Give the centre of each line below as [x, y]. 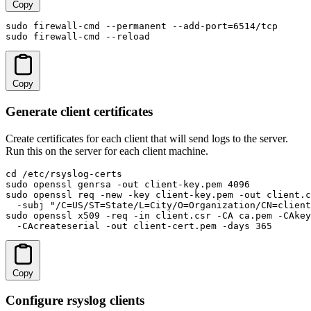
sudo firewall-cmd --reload [78, 37]
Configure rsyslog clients [75, 301]
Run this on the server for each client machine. [107, 151]
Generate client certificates [79, 111]
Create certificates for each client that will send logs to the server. [147, 138]
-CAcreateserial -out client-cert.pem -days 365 [139, 226]
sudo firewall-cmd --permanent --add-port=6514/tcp [142, 26]
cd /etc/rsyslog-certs [64, 174]
